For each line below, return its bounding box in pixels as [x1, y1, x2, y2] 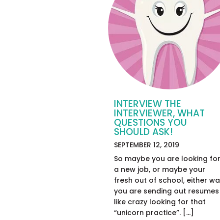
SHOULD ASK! [114, 125, 173, 138]
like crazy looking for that [114, 196, 206, 207]
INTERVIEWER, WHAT [114, 106, 205, 120]
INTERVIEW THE [114, 97, 181, 110]
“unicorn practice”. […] [114, 207, 194, 218]
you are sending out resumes [114, 186, 219, 196]
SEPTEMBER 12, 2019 [114, 139, 179, 150]
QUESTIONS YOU [114, 115, 187, 129]
